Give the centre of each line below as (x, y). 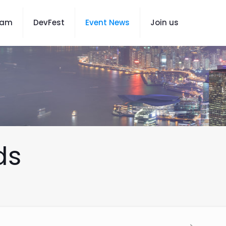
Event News (107, 22)
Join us (164, 22)
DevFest (49, 22)
